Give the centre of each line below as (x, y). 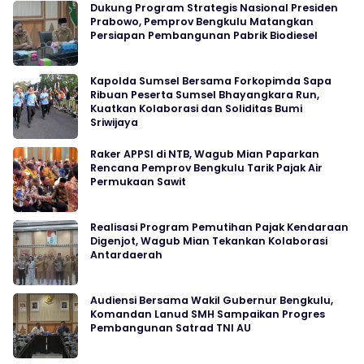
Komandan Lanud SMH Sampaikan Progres (208, 314)
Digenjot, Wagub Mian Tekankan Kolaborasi (209, 241)
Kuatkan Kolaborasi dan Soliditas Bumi (196, 109)
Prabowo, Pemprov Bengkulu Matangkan (202, 22)
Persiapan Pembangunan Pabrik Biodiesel (204, 36)
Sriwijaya (114, 123)
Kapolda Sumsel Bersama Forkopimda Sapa (211, 81)
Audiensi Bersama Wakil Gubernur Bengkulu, (212, 301)
